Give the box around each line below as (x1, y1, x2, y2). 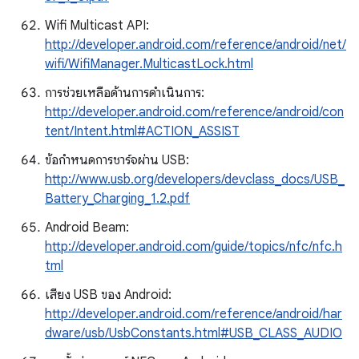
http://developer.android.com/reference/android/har (45, 306, 342, 322)
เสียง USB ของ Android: (45, 287, 171, 303)
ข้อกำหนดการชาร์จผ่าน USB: (45, 152, 189, 168)
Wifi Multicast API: (45, 18, 149, 34)
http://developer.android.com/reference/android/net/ (45, 37, 346, 53)
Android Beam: (45, 220, 129, 236)
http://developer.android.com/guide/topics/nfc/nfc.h (45, 239, 342, 255)
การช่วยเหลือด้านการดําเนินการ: (45, 85, 204, 101)
